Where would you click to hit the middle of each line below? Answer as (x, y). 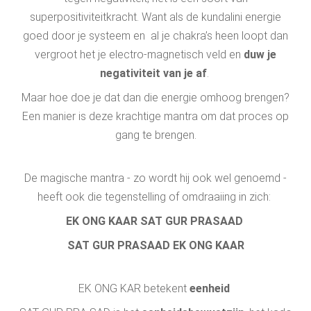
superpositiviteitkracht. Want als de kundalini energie (155, 17)
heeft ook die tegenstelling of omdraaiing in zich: (155, 197)
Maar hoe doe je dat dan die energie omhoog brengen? (155, 98)
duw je (260, 54)
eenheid (210, 288)
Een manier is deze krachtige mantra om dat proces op (155, 116)
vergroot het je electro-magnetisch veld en (139, 54)
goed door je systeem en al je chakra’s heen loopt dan (155, 36)
